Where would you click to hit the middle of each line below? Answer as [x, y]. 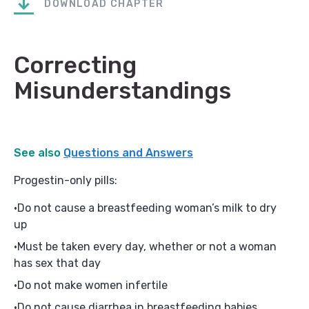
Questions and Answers [128, 152]
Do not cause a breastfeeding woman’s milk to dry [147, 208]
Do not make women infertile [92, 285]
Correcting [75, 65]
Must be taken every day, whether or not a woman [147, 246]
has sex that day [57, 263]
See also [39, 152]
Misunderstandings [122, 90]
